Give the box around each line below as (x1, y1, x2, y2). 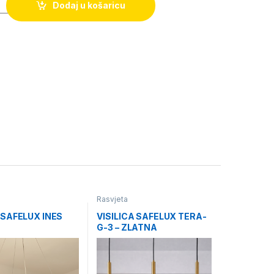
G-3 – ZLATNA (97, 221, 157, 232)
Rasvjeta (97, 194, 128, 204)
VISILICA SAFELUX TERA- (97, 210, 207, 221)
